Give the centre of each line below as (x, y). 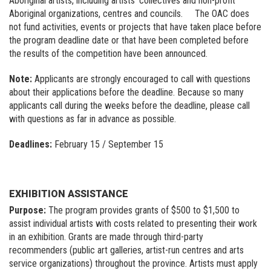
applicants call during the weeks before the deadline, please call (129, 105)
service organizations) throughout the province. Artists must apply (133, 263)
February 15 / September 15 (108, 144)
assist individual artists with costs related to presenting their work (133, 223)
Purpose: (28, 210)
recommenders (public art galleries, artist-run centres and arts (126, 250)
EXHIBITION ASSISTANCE (69, 194)
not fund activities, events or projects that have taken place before (135, 27)
